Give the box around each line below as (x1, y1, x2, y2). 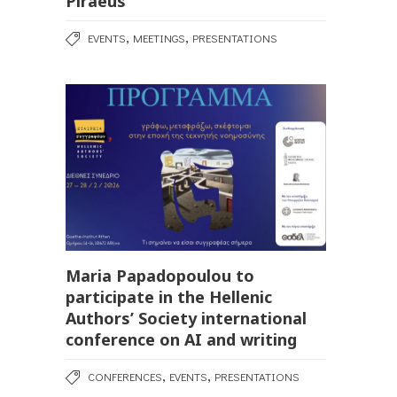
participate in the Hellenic (66, 285, 272, 307)
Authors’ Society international (66, 307, 307, 329)
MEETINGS (133, 30, 185, 46)
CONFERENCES (88, 368, 162, 384)
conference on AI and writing (66, 328, 297, 350)
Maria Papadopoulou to (66, 264, 254, 286)
